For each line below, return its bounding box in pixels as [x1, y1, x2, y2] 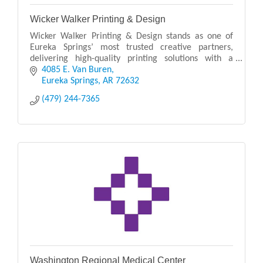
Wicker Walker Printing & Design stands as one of [30, 31, 233, 41]
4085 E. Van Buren [42, 65, 112, 75]
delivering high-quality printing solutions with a [30, 53, 233, 63]
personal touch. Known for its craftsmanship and [30, 65, 233, 75]
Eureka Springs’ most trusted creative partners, [30, 42, 233, 52]
